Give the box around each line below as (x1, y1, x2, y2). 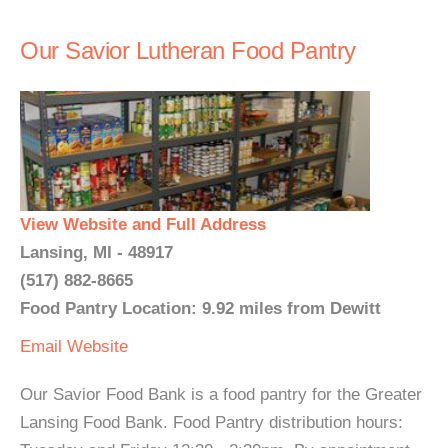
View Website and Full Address (20, 215, 266, 234)
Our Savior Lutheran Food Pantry (20, 37, 356, 64)
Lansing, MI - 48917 (20, 243, 173, 262)
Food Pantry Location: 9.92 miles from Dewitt (20, 299, 381, 318)
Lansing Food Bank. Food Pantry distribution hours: (20, 413, 403, 432)
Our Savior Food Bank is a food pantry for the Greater (20, 385, 422, 404)
